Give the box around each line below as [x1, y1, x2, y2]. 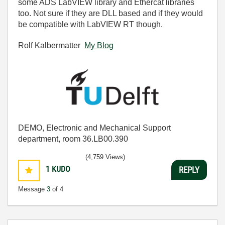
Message [18, 185, 47, 193]
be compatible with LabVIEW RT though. [18, 20, 163, 29]
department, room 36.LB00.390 [18, 135, 128, 144]
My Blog [84, 41, 114, 50]
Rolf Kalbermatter [18, 41, 84, 50]
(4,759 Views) [85, 153, 125, 161]
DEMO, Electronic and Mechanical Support [18, 124, 171, 133]
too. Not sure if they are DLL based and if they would [18, 9, 203, 18]
